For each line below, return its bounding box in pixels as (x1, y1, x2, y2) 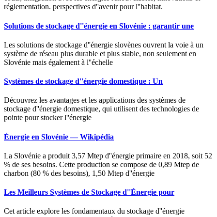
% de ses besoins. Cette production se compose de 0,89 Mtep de (4, 160, 199, 169)
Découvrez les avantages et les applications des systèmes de (4, 96, 186, 105)
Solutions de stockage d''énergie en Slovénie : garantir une (4, 21, 194, 30)
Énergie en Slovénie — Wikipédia (4, 132, 114, 141)
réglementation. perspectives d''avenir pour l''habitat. (4, 2, 163, 11)
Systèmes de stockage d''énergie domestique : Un (4, 77, 163, 86)
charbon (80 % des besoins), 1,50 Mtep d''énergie (4, 169, 155, 177)
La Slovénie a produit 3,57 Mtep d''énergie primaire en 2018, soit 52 (4, 151, 212, 160)
